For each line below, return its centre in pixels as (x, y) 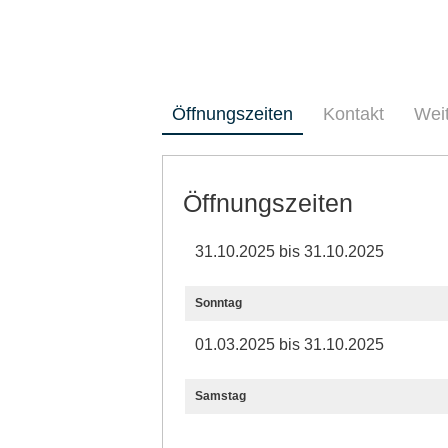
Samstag (220, 395)
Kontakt (353, 113)
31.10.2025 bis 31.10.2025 (289, 251)
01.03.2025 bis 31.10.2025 (289, 344)
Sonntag (218, 302)
